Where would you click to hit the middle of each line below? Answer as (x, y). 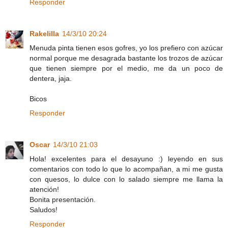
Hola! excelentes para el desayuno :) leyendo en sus (126, 159)
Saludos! (44, 210)
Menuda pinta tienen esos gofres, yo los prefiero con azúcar (126, 48)
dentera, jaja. (51, 79)
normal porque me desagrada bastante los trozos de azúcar (126, 58)
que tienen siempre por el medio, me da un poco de (126, 68)
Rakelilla (44, 34)
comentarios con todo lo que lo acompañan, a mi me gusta (126, 169)
